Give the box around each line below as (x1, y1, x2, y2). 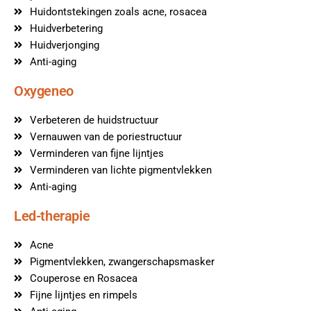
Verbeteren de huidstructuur (29, 113, 158, 126)
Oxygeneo (14, 82, 74, 99)
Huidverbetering (29, 22, 103, 35)
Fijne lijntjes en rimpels (29, 288, 137, 301)
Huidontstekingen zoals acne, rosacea (29, 5, 207, 18)
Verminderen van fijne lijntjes (29, 146, 164, 160)
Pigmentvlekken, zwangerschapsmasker (29, 255, 215, 268)
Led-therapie (14, 207, 90, 224)
